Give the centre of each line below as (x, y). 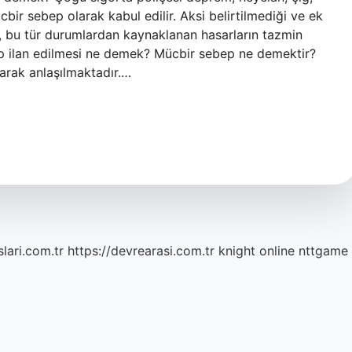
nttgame (323, 251)
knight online (257, 251)
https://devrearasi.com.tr (141, 251)
